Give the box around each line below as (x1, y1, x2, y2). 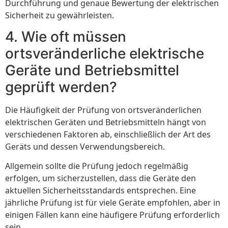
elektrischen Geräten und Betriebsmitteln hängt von (5, 116, 206, 128)
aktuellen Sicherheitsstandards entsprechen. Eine (5, 185, 196, 196)
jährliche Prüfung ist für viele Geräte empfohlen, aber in (5, 197, 220, 209)
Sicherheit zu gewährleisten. (5, 9, 114, 21)
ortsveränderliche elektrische (5, 44, 204, 62)
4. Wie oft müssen (5, 27, 126, 45)
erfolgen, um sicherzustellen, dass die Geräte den (5, 173, 196, 184)
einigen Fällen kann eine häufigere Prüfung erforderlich (5, 209, 220, 221)
